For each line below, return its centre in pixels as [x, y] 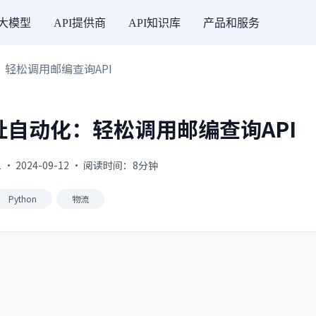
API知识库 [154, 23]
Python [23, 199]
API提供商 [80, 23]
